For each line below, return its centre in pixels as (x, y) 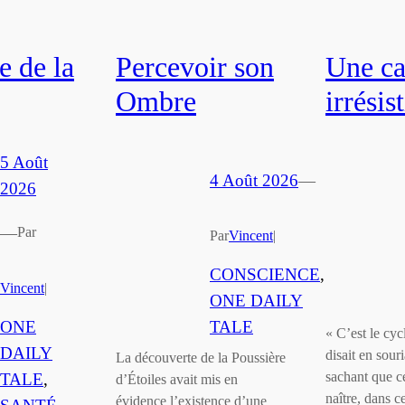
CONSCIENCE (265, 274)
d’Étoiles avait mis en (177, 379)
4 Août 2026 (254, 180)
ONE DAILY (256, 300)
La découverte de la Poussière (201, 357)
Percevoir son (195, 66)
